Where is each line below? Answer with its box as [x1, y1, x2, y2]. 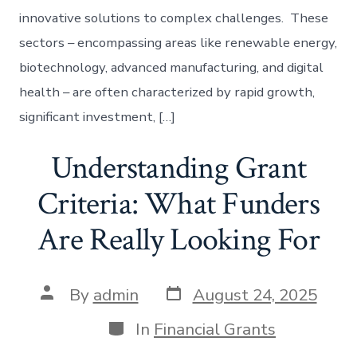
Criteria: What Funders [37, 183, 320, 226]
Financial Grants [154, 317, 276, 340]
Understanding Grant [51, 147, 306, 190]
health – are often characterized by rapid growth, [19, 83, 316, 102]
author [39, 297, 91, 320]
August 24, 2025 [192, 283, 317, 306]
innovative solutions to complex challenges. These [19, 9, 329, 28]
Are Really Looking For [37, 219, 320, 261]
